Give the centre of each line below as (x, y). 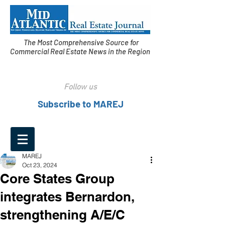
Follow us (80, 87)
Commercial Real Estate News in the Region (81, 51)
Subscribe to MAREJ (80, 104)
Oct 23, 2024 (40, 165)
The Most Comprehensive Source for (81, 42)
